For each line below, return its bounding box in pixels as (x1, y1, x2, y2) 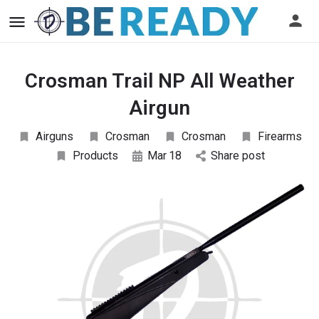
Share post (210, 149, 265, 162)
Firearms (257, 130, 302, 143)
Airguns (35, 130, 73, 143)
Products (72, 149, 118, 162)
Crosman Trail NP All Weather (24, 69, 295, 93)
